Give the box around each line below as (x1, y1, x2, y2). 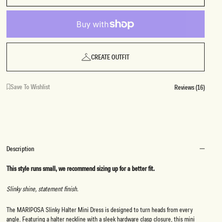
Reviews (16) (174, 83, 205, 92)
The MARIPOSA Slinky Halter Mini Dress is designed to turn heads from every (6, 205, 193, 214)
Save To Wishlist (10, 82, 50, 91)
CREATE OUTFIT (91, 53, 130, 61)
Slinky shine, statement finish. (6, 184, 78, 194)
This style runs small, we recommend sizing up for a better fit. (6, 164, 155, 173)
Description (6, 144, 35, 153)
